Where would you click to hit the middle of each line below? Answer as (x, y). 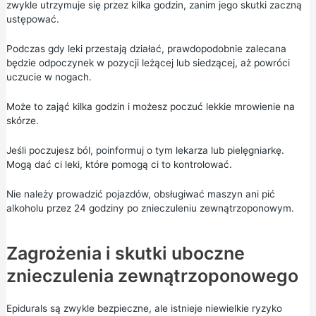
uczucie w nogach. (49, 77)
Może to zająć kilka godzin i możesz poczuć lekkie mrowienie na (150, 106)
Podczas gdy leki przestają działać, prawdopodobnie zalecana (146, 49)
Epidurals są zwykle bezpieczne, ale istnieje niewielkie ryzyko (144, 308)
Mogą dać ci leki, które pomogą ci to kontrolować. (119, 164)
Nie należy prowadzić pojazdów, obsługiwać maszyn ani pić (140, 194)
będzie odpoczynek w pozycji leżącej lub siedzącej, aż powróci (148, 63)
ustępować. (32, 19)
